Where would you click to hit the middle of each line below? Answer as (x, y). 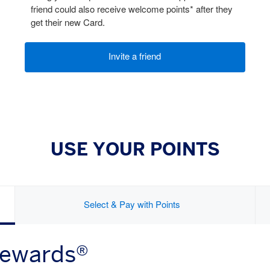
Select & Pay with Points (132, 205)
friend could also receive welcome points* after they (131, 10)
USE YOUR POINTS (135, 150)
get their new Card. (67, 24)
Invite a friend (135, 57)
